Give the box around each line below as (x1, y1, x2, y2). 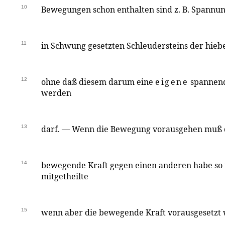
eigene (155, 76, 189, 87)
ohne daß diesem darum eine (41, 76, 155, 87)
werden (41, 87, 71, 98)
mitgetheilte (41, 171, 88, 182)
